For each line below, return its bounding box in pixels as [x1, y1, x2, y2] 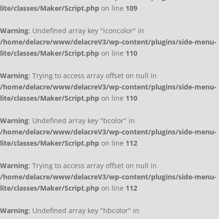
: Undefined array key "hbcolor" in [28, 206, 139, 216]
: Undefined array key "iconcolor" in [28, 26, 144, 36]
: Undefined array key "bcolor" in [28, 116, 135, 126]
